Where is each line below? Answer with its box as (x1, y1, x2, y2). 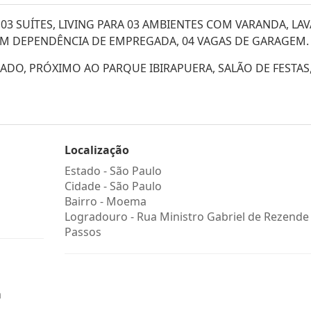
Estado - (64, 163, 110, 178)
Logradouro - (64, 209, 137, 224)
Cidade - (64, 178, 110, 194)
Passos (64, 224, 101, 239)
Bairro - (64, 194, 106, 209)
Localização (64, 142, 129, 158)
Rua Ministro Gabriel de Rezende (136, 209, 309, 224)
